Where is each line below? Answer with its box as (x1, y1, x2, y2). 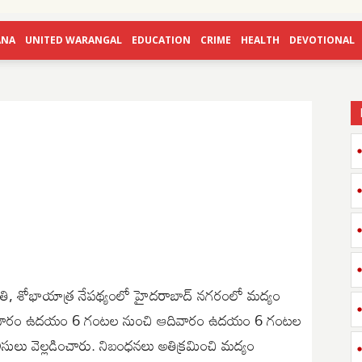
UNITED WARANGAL (25, 33, 122, 47)
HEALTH (241, 33, 280, 47)
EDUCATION (132, 33, 191, 47)
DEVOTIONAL (289, 33, 355, 47)
